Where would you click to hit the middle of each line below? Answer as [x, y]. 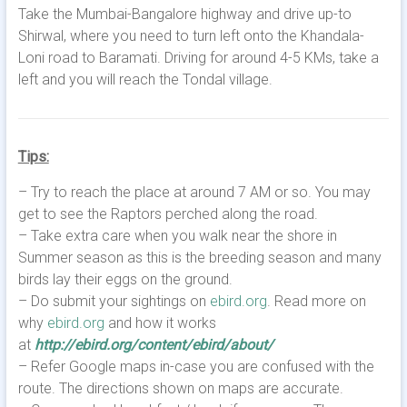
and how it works [160, 323]
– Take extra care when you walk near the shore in [177, 236]
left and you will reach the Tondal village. [145, 79]
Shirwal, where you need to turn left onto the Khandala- [191, 36]
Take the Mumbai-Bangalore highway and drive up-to [184, 14]
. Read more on [316, 301]
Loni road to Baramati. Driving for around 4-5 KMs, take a [198, 58]
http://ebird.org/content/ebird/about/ [154, 345]
